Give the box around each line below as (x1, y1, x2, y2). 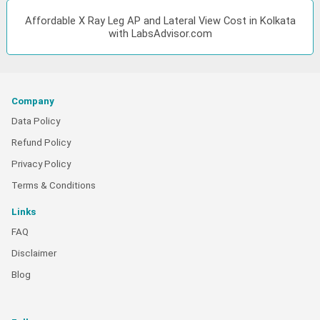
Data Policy (11, 115, 60, 126)
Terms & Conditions (11, 179, 96, 191)
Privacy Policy (11, 158, 71, 169)
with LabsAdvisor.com (108, 26, 212, 40)
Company (11, 95, 54, 106)
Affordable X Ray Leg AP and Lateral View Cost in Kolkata (24, 14, 296, 27)
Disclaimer (11, 247, 56, 259)
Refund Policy (11, 136, 71, 148)
